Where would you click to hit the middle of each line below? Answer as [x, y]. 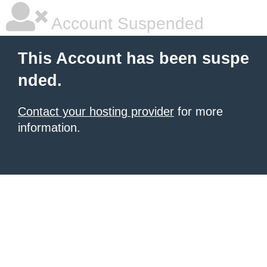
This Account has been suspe [133, 58]
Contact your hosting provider [96, 111]
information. [49, 128]
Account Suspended [126, 24]
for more [198, 111]
